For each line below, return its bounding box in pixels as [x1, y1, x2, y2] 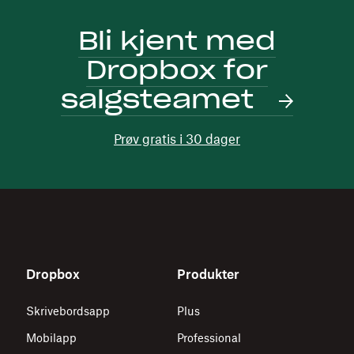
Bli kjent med [77, 24, 276, 57]
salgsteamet [60, 82, 262, 115]
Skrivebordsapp [25, 303, 110, 318]
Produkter [177, 265, 239, 282]
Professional [177, 330, 241, 345]
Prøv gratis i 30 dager [114, 130, 240, 147]
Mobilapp [25, 330, 77, 345]
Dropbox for [85, 53, 268, 86]
